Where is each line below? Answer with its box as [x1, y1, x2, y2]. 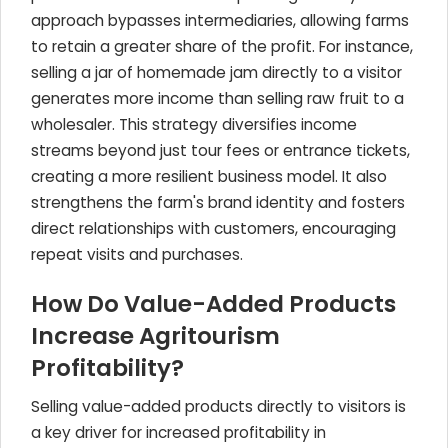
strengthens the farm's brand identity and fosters [31, 192, 405, 213]
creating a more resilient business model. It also [31, 166, 387, 187]
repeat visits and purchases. [31, 244, 243, 265]
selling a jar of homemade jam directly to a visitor [31, 62, 402, 83]
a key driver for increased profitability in [31, 422, 326, 443]
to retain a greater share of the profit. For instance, [31, 36, 413, 57]
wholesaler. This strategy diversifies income [31, 114, 357, 135]
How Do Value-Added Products [31, 288, 396, 320]
